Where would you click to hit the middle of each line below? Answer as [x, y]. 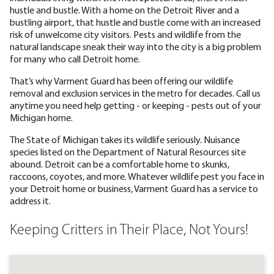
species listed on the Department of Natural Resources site [128, 151]
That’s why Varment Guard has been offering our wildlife [121, 80]
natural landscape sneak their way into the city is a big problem [135, 46]
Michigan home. [41, 117]
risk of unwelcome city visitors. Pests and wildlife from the [125, 34]
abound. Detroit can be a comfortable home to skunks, [120, 164]
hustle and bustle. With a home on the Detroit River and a [124, 9]
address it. [30, 200]
